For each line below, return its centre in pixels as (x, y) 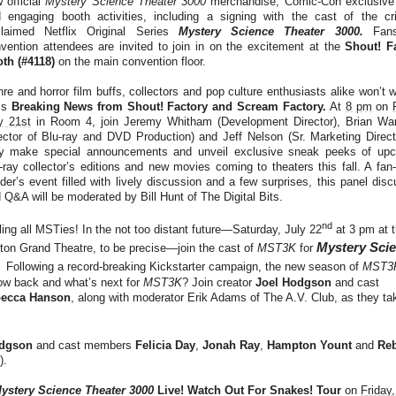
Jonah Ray (231, 345)
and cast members (84, 345)
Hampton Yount (309, 345)
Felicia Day (165, 345)
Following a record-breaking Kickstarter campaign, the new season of (184, 266)
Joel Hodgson (293, 282)
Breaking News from (67, 107)
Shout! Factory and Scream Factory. (226, 107)
